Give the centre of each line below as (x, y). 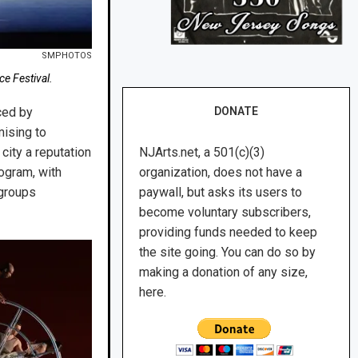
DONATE (237, 111)
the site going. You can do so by (228, 253)
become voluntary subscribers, (225, 213)
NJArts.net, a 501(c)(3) (202, 153)
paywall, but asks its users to (221, 193)
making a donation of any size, (224, 272)
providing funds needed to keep (229, 233)
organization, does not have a (221, 173)
